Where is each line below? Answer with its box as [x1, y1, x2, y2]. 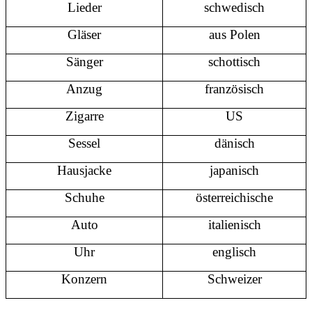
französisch [205, 81, 264, 97]
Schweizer [207, 272, 262, 287]
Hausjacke [57, 163, 111, 178]
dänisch [214, 136, 255, 151]
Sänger [65, 54, 103, 70]
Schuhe [64, 190, 104, 205]
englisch [212, 244, 256, 260]
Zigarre [65, 109, 104, 124]
